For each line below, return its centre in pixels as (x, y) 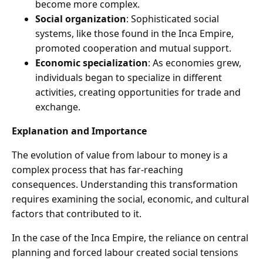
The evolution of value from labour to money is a (120, 155)
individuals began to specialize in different (129, 78)
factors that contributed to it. (77, 214)
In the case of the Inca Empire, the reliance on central (130, 238)
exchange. (58, 107)
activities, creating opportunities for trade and (138, 92)
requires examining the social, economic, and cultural (130, 199)
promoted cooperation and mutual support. (133, 48)
